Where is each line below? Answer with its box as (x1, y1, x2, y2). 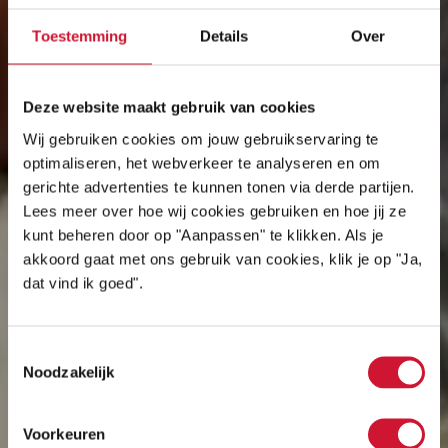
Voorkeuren (23, 425, 105, 442)
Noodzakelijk (23, 363, 115, 380)
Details (199, 27, 249, 45)
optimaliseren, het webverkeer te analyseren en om (23, 154, 381, 171)
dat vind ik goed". (23, 274, 143, 291)
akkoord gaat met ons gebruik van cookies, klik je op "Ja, (23, 250, 423, 267)
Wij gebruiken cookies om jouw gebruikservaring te (23, 130, 379, 147)
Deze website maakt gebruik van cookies (23, 98, 316, 116)
